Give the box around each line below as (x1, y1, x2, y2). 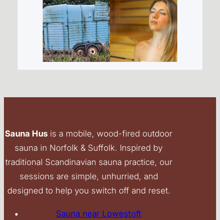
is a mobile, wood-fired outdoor (48, 128, 173, 138)
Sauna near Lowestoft (55, 208, 141, 219)
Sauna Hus (5, 128, 48, 138)
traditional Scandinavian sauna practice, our (5, 157, 172, 167)
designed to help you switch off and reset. (7, 185, 170, 195)
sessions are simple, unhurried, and (19, 171, 158, 181)
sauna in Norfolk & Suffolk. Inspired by (15, 142, 163, 153)
